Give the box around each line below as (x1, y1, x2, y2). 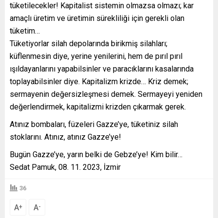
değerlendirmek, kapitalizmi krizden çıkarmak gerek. (10, 102, 186, 112)
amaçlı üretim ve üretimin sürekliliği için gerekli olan (10, 14, 184, 23)
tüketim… (10, 26, 40, 36)
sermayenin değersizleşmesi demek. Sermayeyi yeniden (10, 90, 202, 99)
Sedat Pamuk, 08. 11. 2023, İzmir (10, 163, 121, 172)
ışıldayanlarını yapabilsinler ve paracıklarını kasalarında (10, 64, 194, 74)
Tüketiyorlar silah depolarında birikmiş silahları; (10, 39, 167, 49)
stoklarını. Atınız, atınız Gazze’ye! (10, 132, 121, 142)
